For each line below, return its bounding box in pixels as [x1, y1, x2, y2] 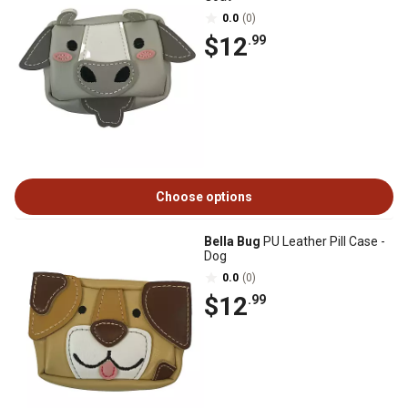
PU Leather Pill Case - [260, 234, 385, 249]
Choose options [156, 189, 252, 204]
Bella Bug [204, 234, 260, 249]
